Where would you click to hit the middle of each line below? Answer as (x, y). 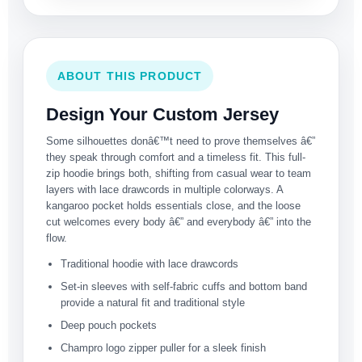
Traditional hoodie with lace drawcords (149, 264)
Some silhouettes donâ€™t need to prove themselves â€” (181, 141)
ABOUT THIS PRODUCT (130, 76)
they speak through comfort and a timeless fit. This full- (176, 158)
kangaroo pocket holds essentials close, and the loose (173, 206)
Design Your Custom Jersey (162, 115)
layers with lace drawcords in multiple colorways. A (164, 190)
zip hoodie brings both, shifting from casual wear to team (179, 174)
